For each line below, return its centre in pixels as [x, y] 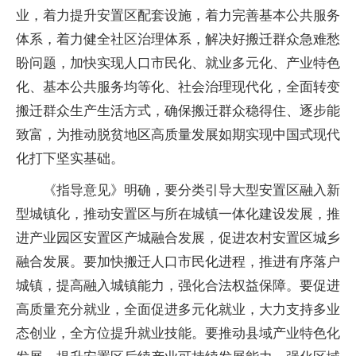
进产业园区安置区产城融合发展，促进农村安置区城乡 [178, 238]
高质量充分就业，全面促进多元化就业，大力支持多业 [178, 309]
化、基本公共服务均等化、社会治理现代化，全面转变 [178, 87]
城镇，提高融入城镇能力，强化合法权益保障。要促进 [178, 285]
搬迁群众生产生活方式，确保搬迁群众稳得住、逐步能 [178, 110]
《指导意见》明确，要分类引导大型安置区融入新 [192, 190]
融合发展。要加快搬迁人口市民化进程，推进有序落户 [178, 261]
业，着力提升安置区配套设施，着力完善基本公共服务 [178, 15]
